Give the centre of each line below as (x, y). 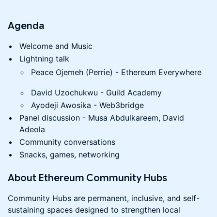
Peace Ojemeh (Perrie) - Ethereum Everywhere (116, 72)
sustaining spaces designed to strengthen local (94, 210)
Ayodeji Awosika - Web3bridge (87, 105)
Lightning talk (44, 59)
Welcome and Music (56, 46)
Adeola (32, 129)
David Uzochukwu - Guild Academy (96, 93)
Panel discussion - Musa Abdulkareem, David (102, 118)
